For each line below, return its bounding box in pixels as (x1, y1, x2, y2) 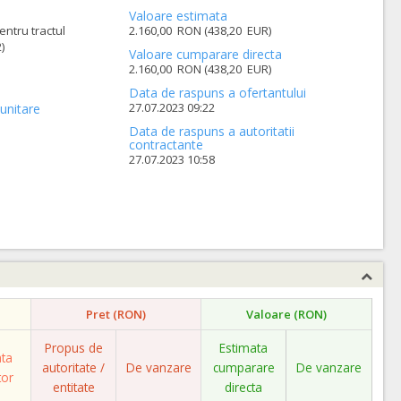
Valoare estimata (129, 7, 228, 24)
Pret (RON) (86, 306, 146, 322)
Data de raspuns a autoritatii (129, 123, 295, 140)
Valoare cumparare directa (129, 46, 283, 63)
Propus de (44, 339, 103, 356)
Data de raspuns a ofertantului (129, 84, 307, 101)
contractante (129, 136, 204, 153)
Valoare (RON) (246, 306, 327, 322)
